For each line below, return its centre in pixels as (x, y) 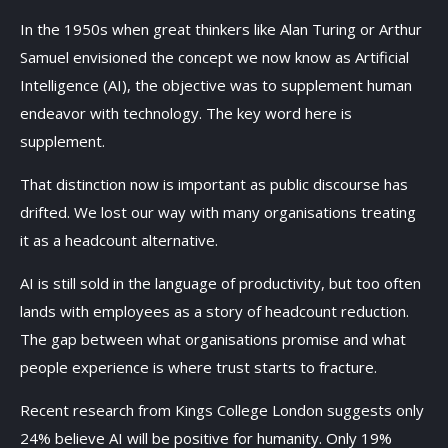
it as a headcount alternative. (121, 240)
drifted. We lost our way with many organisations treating (218, 212)
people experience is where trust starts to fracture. (200, 367)
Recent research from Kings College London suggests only (222, 410)
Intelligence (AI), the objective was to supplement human (216, 85)
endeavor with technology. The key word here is (186, 113)
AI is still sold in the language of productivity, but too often (220, 283)
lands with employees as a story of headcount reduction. (214, 311)
